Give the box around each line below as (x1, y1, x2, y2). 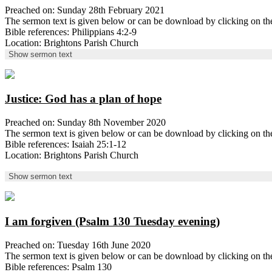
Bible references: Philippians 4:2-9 (5, 26, 137, 37)
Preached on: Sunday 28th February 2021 (5, 4, 165, 15)
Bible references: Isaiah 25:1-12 (5, 139, 126, 150)
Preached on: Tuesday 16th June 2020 (5, 239, 151, 250)
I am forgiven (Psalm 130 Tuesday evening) (5, 214, 220, 228)
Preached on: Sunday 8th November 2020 (5, 117, 166, 128)
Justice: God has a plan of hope (5, 92, 161, 106)
